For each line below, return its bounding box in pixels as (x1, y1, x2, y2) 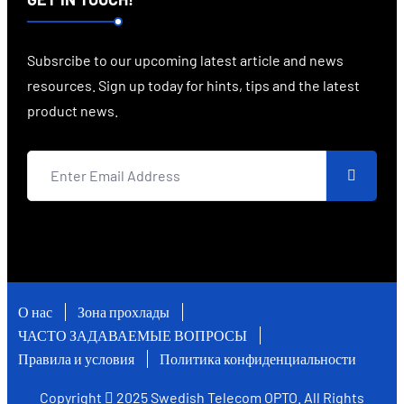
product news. (27, 101, 118, 119)
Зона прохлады (78, 302, 170, 320)
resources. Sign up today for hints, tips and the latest (27, 76, 360, 94)
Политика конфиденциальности (160, 349, 356, 367)
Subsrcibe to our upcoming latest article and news (27, 50, 344, 69)
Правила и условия (18, 349, 134, 367)
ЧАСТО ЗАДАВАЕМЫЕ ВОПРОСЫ (18, 326, 247, 344)
